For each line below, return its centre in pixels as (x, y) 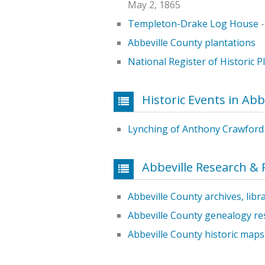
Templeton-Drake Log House (193, 24)
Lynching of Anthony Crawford (196, 129)
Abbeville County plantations (192, 43)
